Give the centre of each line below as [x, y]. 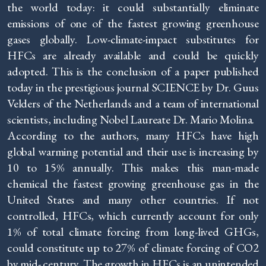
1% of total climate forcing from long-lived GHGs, [133, 232]
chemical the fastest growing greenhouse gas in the [133, 183]
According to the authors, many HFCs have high [133, 135]
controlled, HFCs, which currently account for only [133, 216]
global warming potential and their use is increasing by [133, 151]
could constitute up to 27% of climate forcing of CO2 [133, 248]
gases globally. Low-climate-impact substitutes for [133, 39]
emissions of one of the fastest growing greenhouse [133, 23]
